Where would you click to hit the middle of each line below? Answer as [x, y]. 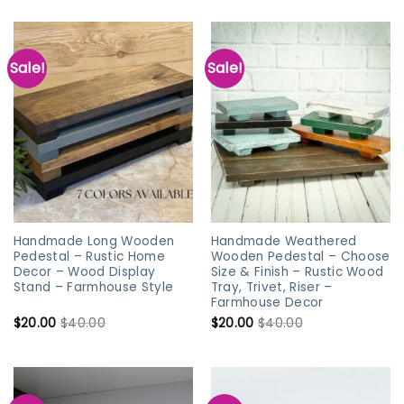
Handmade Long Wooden [94, 242]
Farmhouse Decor [267, 303]
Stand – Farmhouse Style [93, 288]
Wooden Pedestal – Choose [300, 257]
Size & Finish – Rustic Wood [297, 272]
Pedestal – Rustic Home [89, 257]
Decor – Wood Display [84, 272]
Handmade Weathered [284, 242]
